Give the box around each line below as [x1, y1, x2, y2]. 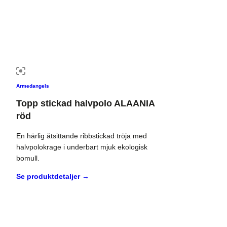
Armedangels [16, 83, 49, 89]
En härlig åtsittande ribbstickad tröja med [16, 132, 147, 140]
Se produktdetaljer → [16, 172, 89, 181]
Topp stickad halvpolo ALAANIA [16, 98, 155, 109]
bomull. [16, 154, 40, 163]
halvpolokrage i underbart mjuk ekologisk [16, 143, 147, 152]
